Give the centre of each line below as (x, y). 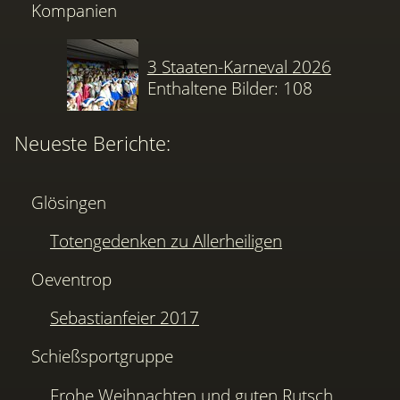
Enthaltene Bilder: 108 (229, 87)
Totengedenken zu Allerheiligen (166, 240)
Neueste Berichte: (92, 144)
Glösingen (69, 202)
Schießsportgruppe (103, 356)
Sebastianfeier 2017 (125, 318)
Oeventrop (72, 279)
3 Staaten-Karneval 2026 (239, 66)
